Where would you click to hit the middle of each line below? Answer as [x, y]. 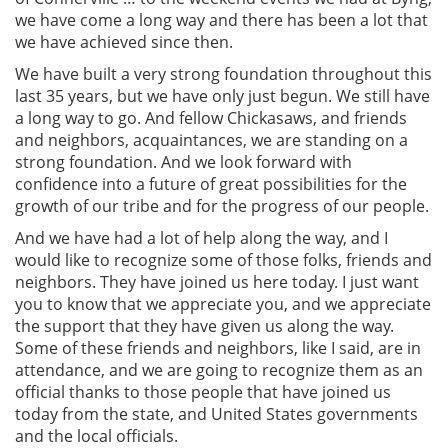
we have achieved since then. [124, 41]
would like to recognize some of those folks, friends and [223, 259]
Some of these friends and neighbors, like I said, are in [218, 347]
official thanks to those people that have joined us [203, 391]
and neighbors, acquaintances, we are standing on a [211, 139]
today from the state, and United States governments [216, 413]
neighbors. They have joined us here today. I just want [217, 281]
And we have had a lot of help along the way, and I [201, 237]
